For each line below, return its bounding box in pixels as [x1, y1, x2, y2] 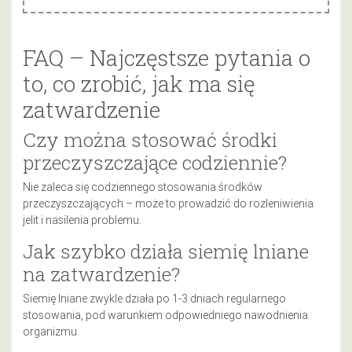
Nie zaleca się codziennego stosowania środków [23, 179, 262, 194]
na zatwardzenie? [23, 260, 180, 287]
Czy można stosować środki [23, 126, 277, 152]
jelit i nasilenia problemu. [23, 212, 141, 227]
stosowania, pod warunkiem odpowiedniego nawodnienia [23, 307, 308, 322]
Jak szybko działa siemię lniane [23, 237, 309, 264]
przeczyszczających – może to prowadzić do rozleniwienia [23, 196, 313, 211]
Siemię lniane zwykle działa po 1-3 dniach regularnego [23, 291, 286, 306]
